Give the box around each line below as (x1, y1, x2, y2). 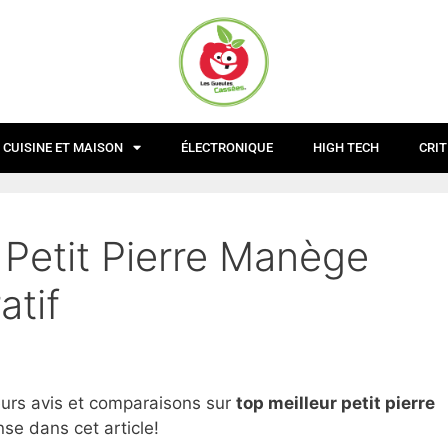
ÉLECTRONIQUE (181, 139, 273, 155)
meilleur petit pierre (264, 393, 435, 413)
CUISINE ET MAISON (3, 139, 123, 155)
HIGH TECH (313, 139, 379, 155)
